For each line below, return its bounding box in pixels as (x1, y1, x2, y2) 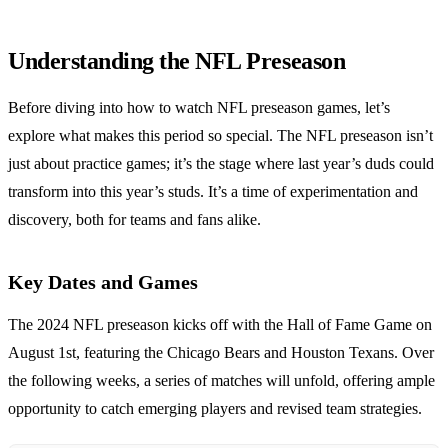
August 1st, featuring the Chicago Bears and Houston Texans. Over (8, 344, 434, 362)
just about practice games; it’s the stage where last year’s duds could (8, 155, 434, 173)
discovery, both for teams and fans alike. (8, 211, 261, 229)
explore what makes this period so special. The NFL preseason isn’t (8, 127, 433, 145)
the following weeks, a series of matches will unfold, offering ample (8, 372, 435, 390)
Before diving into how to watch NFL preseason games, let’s (8, 99, 390, 117)
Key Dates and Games (8, 271, 198, 294)
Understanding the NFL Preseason (8, 48, 346, 75)
